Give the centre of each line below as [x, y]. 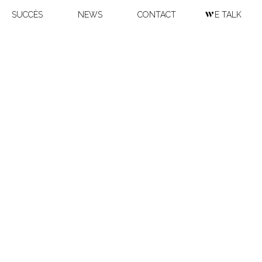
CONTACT [157, 15]
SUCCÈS [27, 15]
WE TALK [228, 15]
